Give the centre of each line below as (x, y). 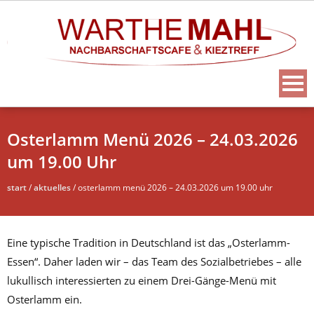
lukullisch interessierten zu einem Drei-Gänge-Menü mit (142, 281)
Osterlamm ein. (45, 300)
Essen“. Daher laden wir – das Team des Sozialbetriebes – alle (154, 262)
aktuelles (52, 188)
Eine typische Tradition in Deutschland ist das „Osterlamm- (149, 243)
